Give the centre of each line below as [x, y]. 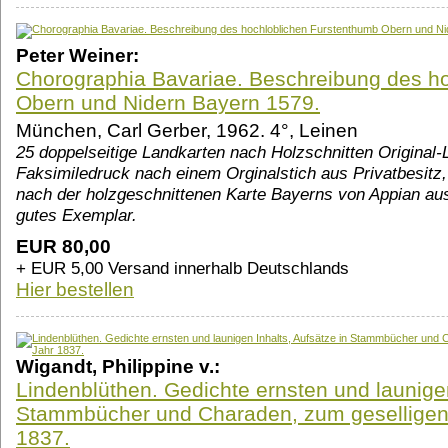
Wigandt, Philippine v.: [118, 367]
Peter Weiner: [77, 56]
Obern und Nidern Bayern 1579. [168, 103]
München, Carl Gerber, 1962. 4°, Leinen [187, 131]
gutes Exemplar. [76, 215]
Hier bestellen [75, 290]
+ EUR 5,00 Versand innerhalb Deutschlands [182, 268]
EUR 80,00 [63, 247]
